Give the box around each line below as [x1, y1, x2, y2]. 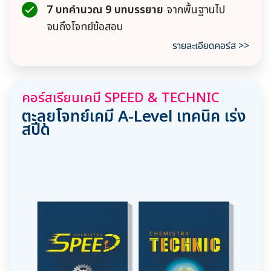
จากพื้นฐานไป [166, 1, 225, 18]
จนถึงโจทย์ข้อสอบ [47, 18, 123, 35]
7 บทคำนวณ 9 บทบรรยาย [47, 1, 163, 18]
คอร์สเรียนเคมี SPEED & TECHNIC [22, 88, 220, 108]
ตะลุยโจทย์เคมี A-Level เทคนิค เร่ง [22, 104, 246, 129]
